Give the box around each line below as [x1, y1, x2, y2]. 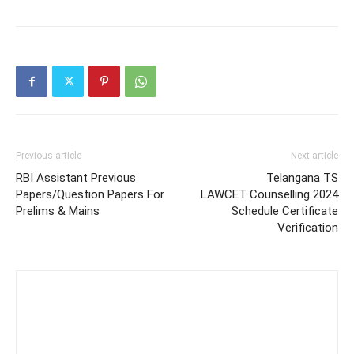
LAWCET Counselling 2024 [201, 187, 338, 201]
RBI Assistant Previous [16, 171, 136, 185]
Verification [277, 220, 338, 235]
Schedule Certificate [232, 204, 338, 218]
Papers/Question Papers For [16, 187, 164, 201]
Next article [291, 150, 338, 161]
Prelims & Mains [16, 204, 100, 218]
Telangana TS [266, 171, 338, 185]
